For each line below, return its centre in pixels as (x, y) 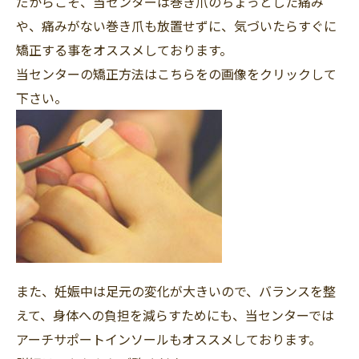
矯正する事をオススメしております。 (124, 50)
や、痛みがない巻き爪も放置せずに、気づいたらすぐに (176, 26)
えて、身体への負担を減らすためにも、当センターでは (175, 315)
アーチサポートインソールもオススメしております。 (169, 339)
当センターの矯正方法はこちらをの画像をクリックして (176, 74)
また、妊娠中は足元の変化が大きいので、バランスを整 (176, 291)
